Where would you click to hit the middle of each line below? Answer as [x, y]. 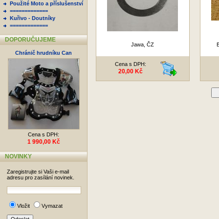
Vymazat [52, 206]
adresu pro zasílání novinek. [41, 177]
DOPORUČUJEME [30, 40]
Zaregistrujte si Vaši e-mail [38, 172]
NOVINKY [18, 156]
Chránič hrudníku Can [44, 53]
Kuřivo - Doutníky [33, 18]
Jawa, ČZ [142, 44]
